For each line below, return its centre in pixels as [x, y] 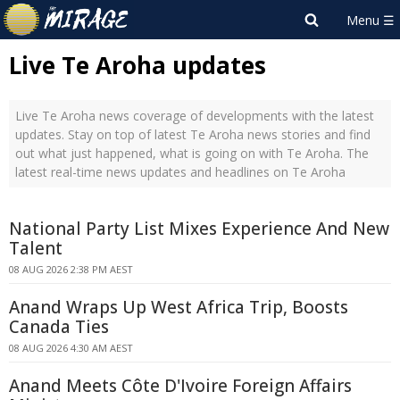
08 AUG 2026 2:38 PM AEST [71, 269]
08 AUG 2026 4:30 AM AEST [71, 348]
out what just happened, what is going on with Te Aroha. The [192, 153]
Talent [36, 248]
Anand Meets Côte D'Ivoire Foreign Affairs [180, 386]
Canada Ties [59, 327]
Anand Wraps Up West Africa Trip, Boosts [179, 307]
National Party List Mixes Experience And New [199, 229]
